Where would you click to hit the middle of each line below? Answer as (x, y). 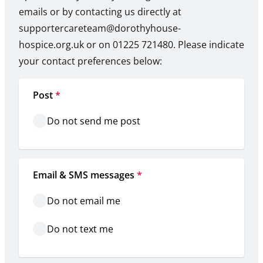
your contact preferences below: (90, 61)
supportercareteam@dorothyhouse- (100, 28)
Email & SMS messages (84, 175)
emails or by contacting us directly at (100, 12)
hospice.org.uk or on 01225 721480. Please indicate (131, 45)
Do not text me (80, 229)
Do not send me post (94, 121)
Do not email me (84, 201)
